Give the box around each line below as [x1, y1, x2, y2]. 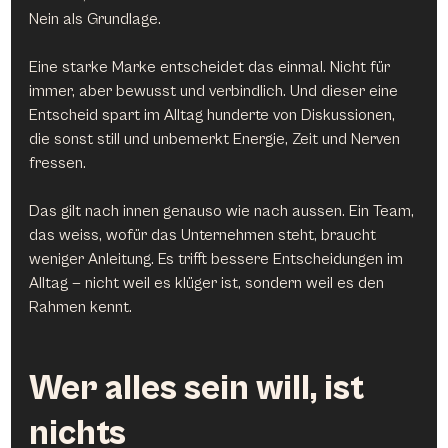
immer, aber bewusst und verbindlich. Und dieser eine [29, 81, 403, 100]
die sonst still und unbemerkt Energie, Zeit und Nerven [29, 129, 405, 148]
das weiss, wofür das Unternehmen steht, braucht [29, 225, 381, 244]
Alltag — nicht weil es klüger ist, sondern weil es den [29, 273, 389, 292]
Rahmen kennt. [29, 297, 133, 316]
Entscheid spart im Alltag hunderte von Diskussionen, [29, 105, 400, 124]
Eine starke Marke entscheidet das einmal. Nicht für [29, 57, 395, 76]
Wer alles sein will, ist [29, 368, 372, 409]
